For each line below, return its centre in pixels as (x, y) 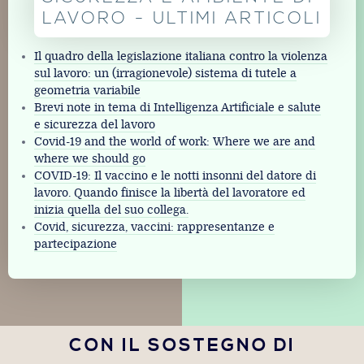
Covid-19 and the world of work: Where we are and (175, 141)
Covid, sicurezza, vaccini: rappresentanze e (154, 227)
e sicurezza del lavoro (95, 124)
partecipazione (76, 244)
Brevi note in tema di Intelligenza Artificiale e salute (178, 107)
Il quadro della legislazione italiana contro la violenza (181, 56)
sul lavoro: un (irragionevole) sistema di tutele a (165, 73)
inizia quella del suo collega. (111, 210)
